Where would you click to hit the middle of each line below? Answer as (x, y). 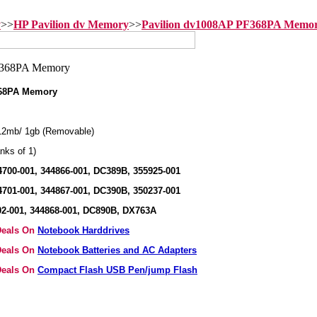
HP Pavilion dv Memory (71, 24)
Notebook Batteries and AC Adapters (117, 250)
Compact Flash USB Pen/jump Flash (117, 270)
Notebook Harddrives (83, 230)
